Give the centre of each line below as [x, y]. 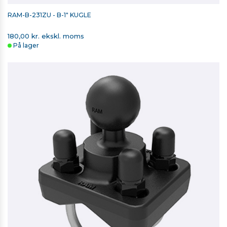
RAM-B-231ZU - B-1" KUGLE [49, 15]
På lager [26, 46]
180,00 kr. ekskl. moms [46, 36]
